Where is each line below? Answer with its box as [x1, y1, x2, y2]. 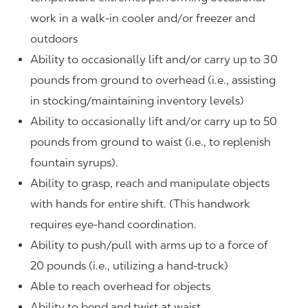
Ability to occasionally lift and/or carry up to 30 [30, 53, 278, 67]
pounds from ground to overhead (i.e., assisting [30, 74, 276, 87]
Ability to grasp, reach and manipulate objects [30, 177, 269, 190]
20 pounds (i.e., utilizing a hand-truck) [30, 259, 228, 273]
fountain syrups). [30, 156, 118, 170]
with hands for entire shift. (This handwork [30, 197, 250, 211]
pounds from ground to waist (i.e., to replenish [30, 135, 271, 149]
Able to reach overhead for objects [30, 280, 210, 294]
